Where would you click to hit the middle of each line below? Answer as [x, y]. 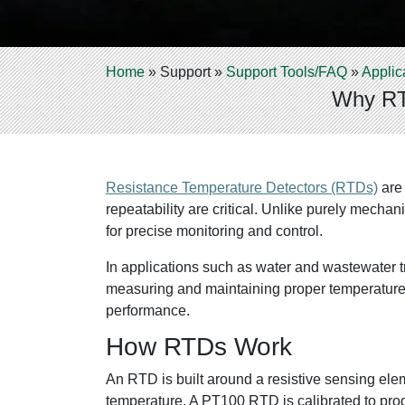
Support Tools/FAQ [287, 72]
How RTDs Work [199, 347]
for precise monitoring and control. [214, 231]
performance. [148, 311]
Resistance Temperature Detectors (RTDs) [242, 188]
